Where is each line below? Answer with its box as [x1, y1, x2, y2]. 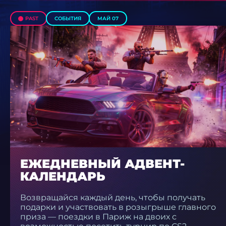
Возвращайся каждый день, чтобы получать [20, 193, 205, 203]
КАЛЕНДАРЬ [20, 169, 105, 184]
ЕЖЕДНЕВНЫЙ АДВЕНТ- [20, 156, 185, 172]
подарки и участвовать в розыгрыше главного [20, 202, 216, 212]
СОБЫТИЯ [54, 15, 81, 22]
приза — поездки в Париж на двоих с [20, 212, 177, 222]
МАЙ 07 [97, 15, 119, 22]
